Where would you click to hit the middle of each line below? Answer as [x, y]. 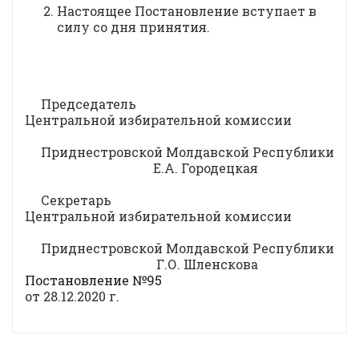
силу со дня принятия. [133, 27]
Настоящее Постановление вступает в [187, 11]
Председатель [89, 104]
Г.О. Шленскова [141, 264]
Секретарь [76, 200]
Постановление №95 [93, 280]
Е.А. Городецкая [141, 168]
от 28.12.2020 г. [72, 296]
